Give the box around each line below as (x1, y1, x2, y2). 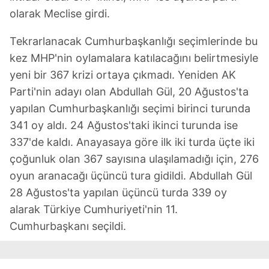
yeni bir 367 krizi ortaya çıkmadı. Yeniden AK (10, 68, 236, 81)
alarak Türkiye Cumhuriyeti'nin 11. (10, 202, 178, 216)
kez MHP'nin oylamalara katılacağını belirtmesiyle (10, 51, 258, 64)
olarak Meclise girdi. (10, 7, 110, 20)
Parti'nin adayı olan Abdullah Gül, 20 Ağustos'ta (10, 85, 249, 98)
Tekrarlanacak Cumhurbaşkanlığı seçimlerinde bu (10, 34, 258, 47)
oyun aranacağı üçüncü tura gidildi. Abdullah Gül (10, 169, 252, 182)
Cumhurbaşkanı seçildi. (10, 219, 126, 232)
